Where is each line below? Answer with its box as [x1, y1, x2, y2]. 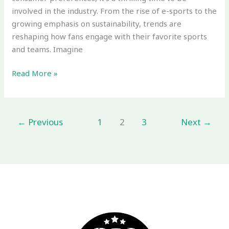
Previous [26, 116, 63, 128]
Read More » [12, 68, 58, 79]
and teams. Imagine [12, 43, 83, 54]
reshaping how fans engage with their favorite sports [12, 31, 208, 41]
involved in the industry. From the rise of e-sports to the [12, 5, 217, 16]
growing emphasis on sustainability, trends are [12, 18, 182, 29]
